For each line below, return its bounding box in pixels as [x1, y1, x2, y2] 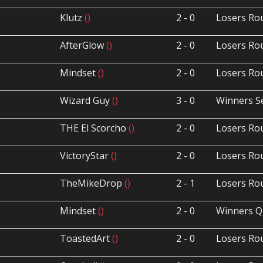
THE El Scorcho [60, 122, 129, 135]
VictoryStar [60, 149, 112, 163]
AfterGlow [60, 39, 107, 52]
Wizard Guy [60, 94, 113, 107]
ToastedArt [60, 232, 113, 245]
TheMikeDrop [60, 177, 125, 190]
